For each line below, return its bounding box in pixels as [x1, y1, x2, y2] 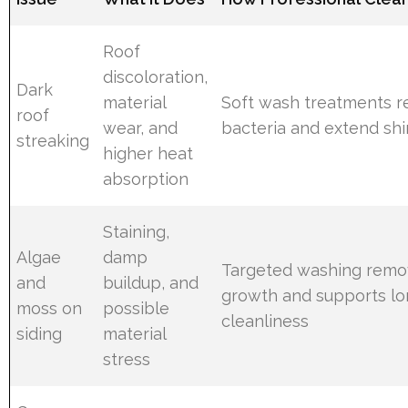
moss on [16, 298, 83, 318]
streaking [16, 130, 90, 150]
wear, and [103, 117, 178, 138]
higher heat [103, 143, 194, 163]
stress [103, 349, 151, 369]
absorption [103, 168, 189, 189]
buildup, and [103, 272, 199, 292]
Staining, [103, 221, 170, 241]
